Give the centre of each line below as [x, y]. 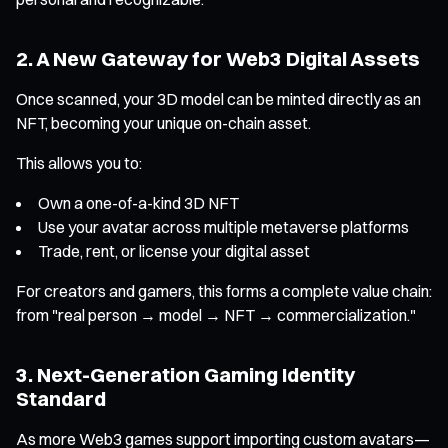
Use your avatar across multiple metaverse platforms [223, 226]
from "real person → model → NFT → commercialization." [216, 314]
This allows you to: [79, 162]
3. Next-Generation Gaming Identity [185, 374]
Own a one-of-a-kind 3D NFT [138, 202]
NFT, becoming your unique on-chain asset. [163, 122]
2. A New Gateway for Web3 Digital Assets [218, 58]
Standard [61, 398]
